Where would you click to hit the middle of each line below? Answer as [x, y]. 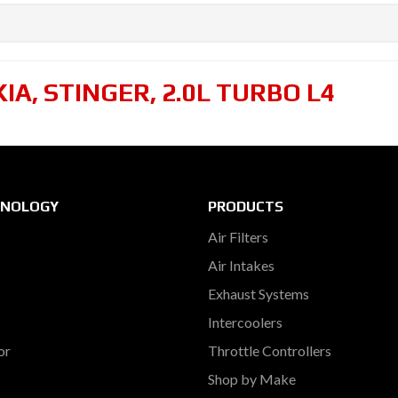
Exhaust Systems [259, 294]
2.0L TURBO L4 [248, 92]
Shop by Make [252, 379]
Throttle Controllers [270, 350]
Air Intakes [241, 265]
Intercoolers [245, 322]
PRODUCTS [246, 207]
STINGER [97, 92]
